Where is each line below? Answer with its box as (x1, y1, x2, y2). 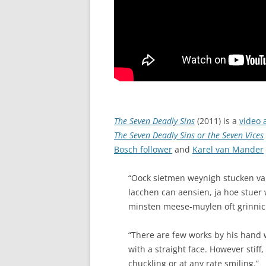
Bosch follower (114, 143, 172, 155)
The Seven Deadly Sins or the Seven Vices (114, 129, 264, 141)
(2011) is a (195, 115, 239, 126)
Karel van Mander (192, 143, 264, 155)
